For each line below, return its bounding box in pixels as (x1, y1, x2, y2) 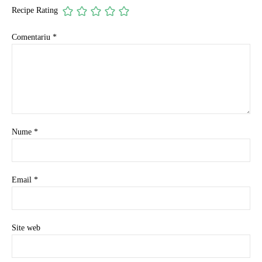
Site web (12, 223, 40, 232)
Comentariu (12, 32, 53, 42)
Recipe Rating (12, 6, 58, 15)
